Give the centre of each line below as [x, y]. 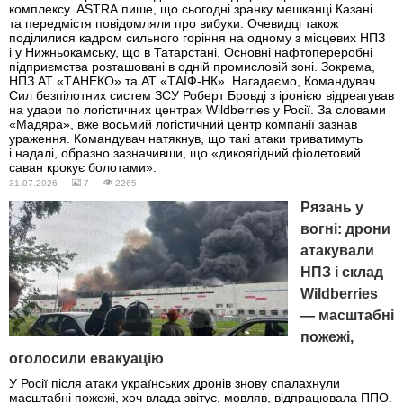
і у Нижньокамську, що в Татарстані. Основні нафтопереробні [191, 52]
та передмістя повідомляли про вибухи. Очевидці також [174, 23]
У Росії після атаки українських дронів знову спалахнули [175, 383]
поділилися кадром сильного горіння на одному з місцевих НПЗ [197, 37]
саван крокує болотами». [83, 167]
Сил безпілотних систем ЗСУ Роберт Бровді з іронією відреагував [201, 95]
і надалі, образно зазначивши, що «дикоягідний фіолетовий [185, 152]
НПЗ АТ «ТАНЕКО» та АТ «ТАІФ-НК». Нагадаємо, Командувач [192, 81]
